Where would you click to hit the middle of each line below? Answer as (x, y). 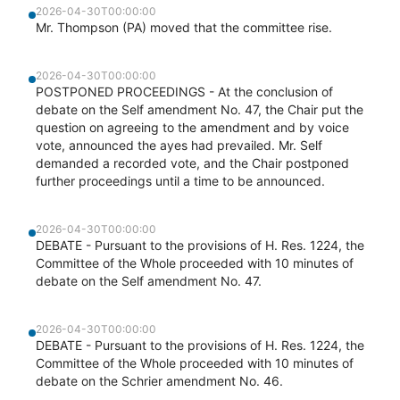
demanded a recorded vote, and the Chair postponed (192, 163)
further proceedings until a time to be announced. (180, 181)
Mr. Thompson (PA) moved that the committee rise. (184, 27)
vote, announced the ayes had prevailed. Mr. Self (179, 145)
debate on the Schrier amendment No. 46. (159, 381)
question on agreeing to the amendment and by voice (192, 127)
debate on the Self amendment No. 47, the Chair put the (200, 109)
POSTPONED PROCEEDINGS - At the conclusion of (184, 92)
